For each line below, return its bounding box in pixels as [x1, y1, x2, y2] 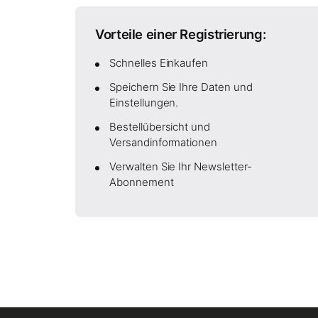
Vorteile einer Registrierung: [95, 26, 266, 42]
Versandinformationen [109, 136, 218, 149]
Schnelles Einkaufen [109, 56, 209, 70]
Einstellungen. [109, 96, 179, 109]
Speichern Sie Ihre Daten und [109, 80, 253, 94]
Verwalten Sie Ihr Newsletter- [109, 160, 252, 173]
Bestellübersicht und [109, 120, 211, 133]
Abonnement [109, 175, 174, 189]
